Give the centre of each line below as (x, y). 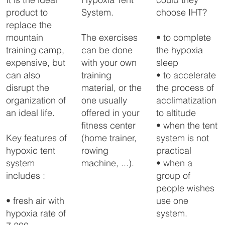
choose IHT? (182, 13)
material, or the (111, 88)
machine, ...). (107, 163)
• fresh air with (35, 201)
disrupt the (28, 88)
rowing (95, 151)
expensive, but (36, 63)
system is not (183, 138)
